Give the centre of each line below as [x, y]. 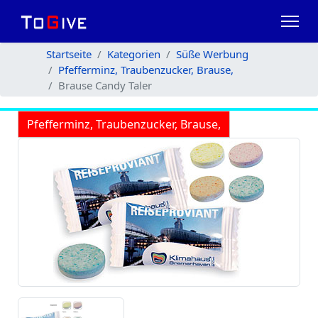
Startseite [69, 54]
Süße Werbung [212, 54]
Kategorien [134, 54]
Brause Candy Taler [105, 85]
